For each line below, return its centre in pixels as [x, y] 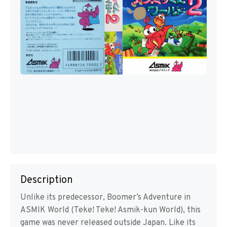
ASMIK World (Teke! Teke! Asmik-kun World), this [110, 211]
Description [47, 181]
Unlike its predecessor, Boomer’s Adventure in [105, 198]
